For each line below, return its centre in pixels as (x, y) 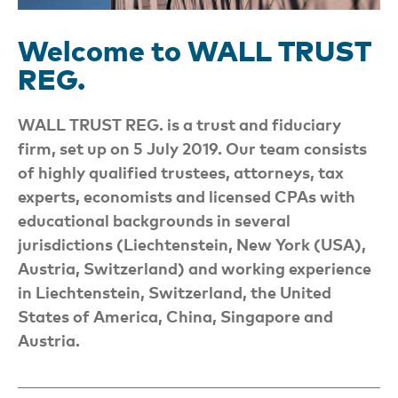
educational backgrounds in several (154, 220)
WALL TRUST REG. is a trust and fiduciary (179, 124)
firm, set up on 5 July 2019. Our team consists (192, 148)
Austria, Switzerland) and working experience (195, 268)
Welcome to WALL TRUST (195, 51)
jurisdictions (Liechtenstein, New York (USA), (192, 244)
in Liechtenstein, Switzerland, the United (175, 292)
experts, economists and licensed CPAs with (187, 196)
